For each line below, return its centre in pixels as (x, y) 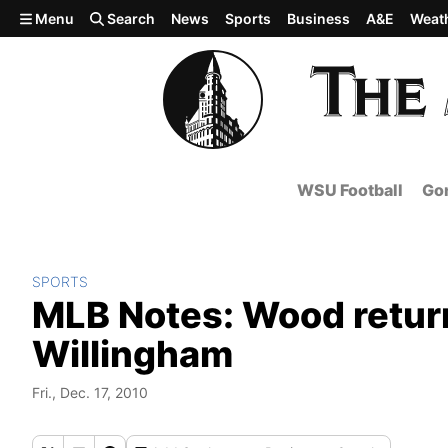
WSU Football (350, 190)
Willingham (132, 354)
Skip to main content (87, 17)
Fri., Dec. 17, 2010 (90, 392)
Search (130, 18)
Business (319, 18)
